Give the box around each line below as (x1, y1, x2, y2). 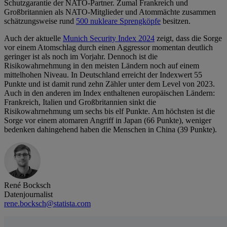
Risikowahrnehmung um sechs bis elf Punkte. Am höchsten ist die (4, 107, 215, 116)
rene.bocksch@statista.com (4, 199, 91, 208)
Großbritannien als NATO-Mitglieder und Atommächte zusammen (4, 8, 216, 17)
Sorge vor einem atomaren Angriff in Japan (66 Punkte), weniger (4, 116, 211, 125)
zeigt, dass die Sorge (155, 34, 222, 43)
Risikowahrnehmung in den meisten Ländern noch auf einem (4, 61, 199, 70)
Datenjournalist (4, 190, 53, 199)
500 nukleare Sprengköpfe (76, 17, 161, 26)
